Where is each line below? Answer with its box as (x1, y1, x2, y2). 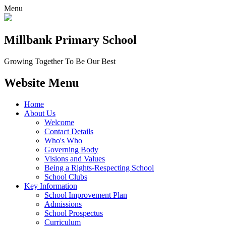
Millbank (4, 33, 55, 46)
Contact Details (44, 127, 93, 136)
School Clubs (44, 172, 87, 181)
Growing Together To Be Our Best (4, 56, 116, 66)
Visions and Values (44, 154, 105, 163)
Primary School (55, 33, 137, 46)
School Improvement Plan (44, 190, 127, 199)
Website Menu (4, 76, 79, 89)
